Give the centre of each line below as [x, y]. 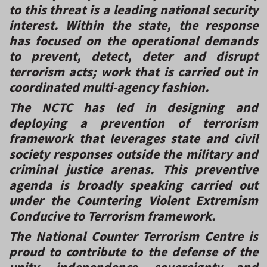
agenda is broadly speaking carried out [133, 184]
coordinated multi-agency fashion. [109, 87]
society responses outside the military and [133, 153]
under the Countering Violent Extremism [133, 200]
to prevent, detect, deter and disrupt [133, 56]
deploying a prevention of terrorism [133, 122]
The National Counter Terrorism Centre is [133, 236]
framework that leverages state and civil [133, 138]
